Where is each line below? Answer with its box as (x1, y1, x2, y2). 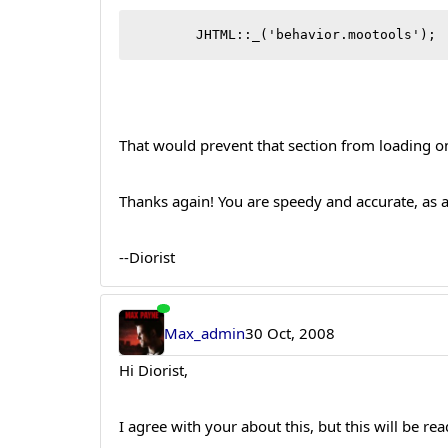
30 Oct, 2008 (244, 322, 335, 343)
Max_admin (163, 322, 245, 343)
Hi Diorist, (119, 359, 189, 380)
